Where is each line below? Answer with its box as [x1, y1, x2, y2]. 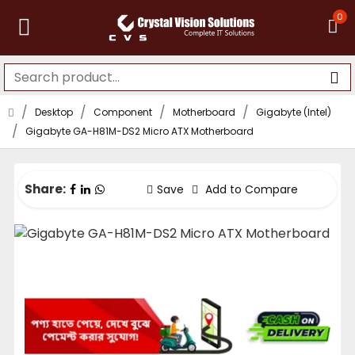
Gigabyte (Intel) [256, 105, 331, 119]
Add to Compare [202, 181, 298, 197]
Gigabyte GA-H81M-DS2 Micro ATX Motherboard [25, 124, 254, 138]
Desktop [35, 105, 73, 119]
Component [94, 105, 152, 119]
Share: [25, 181, 66, 197]
